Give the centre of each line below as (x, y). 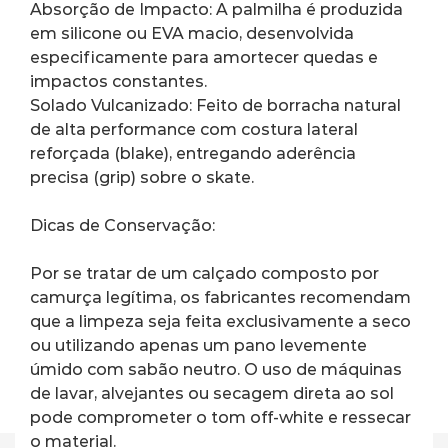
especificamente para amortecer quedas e (206, 57)
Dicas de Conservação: (122, 225)
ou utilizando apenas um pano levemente (200, 345)
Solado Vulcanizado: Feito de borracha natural (217, 105)
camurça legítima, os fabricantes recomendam (222, 297)
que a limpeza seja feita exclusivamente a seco (222, 321)
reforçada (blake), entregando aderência (195, 153)
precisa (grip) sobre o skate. (142, 177)
